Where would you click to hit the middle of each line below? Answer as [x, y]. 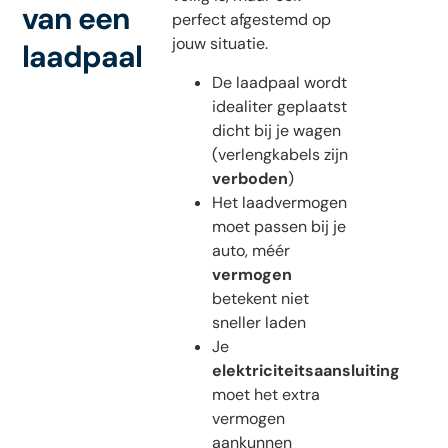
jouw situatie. [219, 44]
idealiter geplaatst [279, 106]
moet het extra [265, 394]
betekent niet [260, 298]
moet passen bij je [278, 226]
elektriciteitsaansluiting [305, 370]
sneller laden [258, 322]
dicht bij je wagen [276, 130]
